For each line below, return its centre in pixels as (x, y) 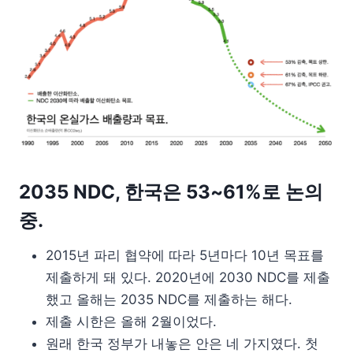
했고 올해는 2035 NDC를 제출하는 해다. (169, 299)
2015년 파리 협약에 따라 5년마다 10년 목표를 (185, 255)
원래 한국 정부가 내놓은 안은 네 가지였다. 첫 (182, 343)
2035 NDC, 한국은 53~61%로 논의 (171, 191)
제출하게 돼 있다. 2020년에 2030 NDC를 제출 (188, 277)
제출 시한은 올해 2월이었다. (131, 321)
